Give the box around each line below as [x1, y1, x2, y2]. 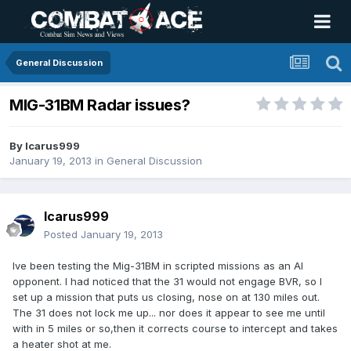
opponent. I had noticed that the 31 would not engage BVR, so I [13, 275, 322, 288]
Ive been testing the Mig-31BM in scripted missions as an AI [13, 259, 303, 273]
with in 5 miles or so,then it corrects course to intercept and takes [13, 322, 338, 335]
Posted [44, 228, 81, 241]
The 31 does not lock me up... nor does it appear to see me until [13, 306, 325, 320]
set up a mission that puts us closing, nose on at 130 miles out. [13, 291, 320, 304]
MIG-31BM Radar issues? [9, 96, 190, 115]
